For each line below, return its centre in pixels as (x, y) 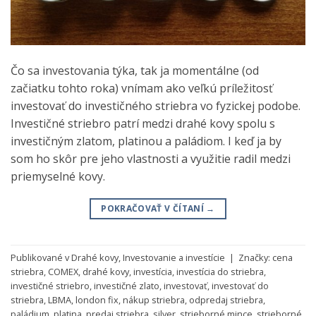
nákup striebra (154, 299)
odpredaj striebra (226, 299)
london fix (97, 299)
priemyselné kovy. (58, 177)
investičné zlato (127, 285)
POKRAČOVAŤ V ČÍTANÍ (154, 209)
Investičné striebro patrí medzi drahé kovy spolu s (143, 124)
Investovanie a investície (174, 257)
